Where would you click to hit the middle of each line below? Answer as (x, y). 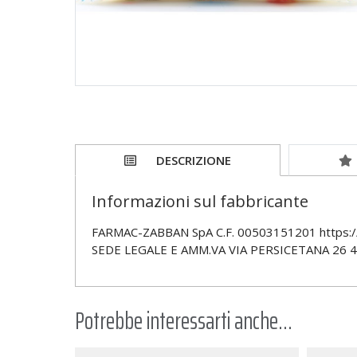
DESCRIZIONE (194, 161)
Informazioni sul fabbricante (200, 202)
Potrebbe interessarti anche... (183, 321)
